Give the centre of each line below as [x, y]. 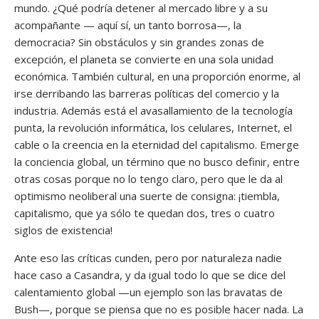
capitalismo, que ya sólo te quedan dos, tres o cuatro [145, 213]
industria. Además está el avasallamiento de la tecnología [153, 110]
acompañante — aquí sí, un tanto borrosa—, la [128, 25]
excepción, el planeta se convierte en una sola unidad [144, 59]
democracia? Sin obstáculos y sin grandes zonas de [139, 42]
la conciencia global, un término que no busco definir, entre [157, 161]
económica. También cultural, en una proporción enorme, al [157, 76]
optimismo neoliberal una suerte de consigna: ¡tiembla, [147, 195]
